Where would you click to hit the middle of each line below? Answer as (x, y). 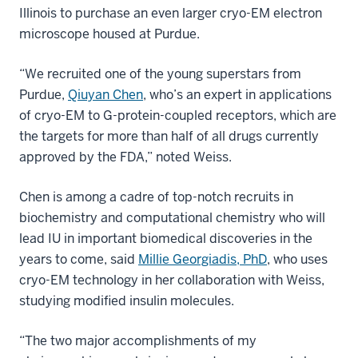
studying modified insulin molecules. (127, 301)
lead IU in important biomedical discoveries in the (166, 239)
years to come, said (79, 260)
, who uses (297, 260)
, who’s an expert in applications (237, 95)
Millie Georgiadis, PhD (203, 260)
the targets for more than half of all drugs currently (169, 137)
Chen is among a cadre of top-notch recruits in (156, 197)
